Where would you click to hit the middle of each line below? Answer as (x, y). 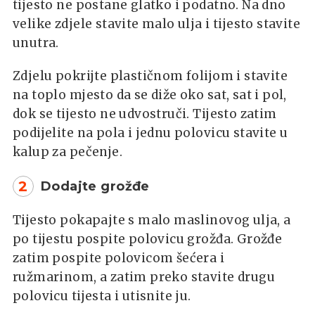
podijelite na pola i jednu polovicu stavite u (150, 133)
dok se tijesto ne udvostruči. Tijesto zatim (145, 114)
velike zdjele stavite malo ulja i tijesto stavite (157, 24)
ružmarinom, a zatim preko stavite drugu (144, 277)
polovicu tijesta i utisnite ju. (102, 296)
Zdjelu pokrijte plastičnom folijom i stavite (150, 76)
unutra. (36, 43)
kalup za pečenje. (67, 152)
